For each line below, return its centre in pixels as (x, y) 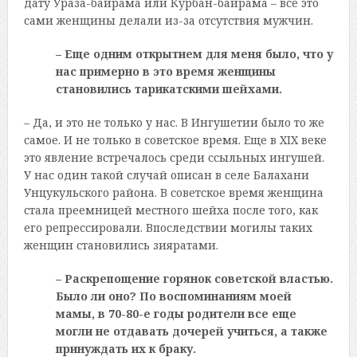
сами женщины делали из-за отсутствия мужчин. (168, 20)
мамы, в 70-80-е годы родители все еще (176, 313)
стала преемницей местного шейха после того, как (171, 210)
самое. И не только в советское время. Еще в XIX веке (175, 139)
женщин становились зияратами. (121, 245)
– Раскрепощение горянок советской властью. (194, 278)
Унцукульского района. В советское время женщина (173, 192)
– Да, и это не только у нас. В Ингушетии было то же (174, 122)
